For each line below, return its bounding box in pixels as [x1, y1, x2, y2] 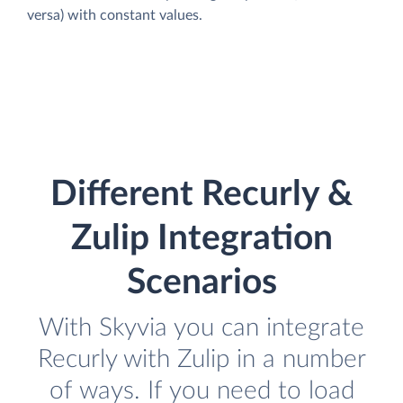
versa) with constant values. [27, 7, 202, 22]
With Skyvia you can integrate [39, 315, 364, 342]
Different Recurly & [50, 177, 353, 213]
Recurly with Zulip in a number [37, 346, 366, 373]
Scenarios [126, 265, 277, 301]
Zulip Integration [70, 221, 333, 257]
